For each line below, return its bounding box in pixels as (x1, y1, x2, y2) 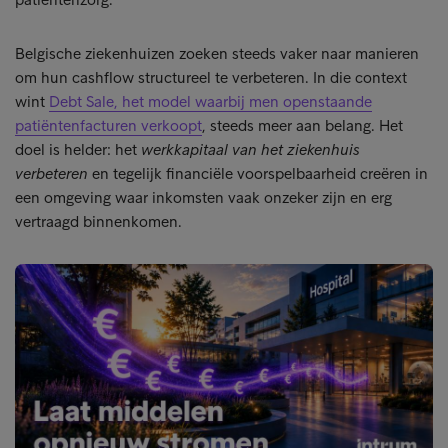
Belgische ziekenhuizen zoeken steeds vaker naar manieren (15, 44, 419, 63)
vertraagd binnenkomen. (15, 212, 182, 231)
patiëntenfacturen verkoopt (15, 116, 202, 135)
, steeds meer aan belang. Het (202, 116, 403, 135)
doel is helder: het (15, 140, 141, 159)
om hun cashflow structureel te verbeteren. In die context (15, 68, 407, 87)
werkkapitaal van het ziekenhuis (141, 140, 360, 159)
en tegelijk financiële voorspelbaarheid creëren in (88, 164, 428, 183)
